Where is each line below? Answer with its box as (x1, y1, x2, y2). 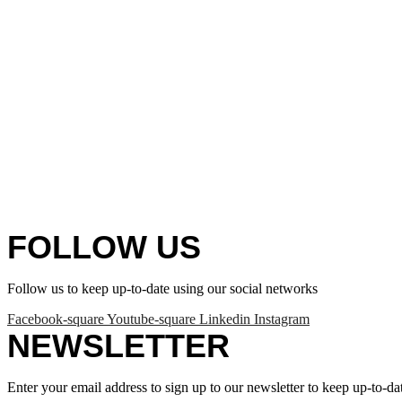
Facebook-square (7, 311, 104, 327)
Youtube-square (107, 311, 196, 327)
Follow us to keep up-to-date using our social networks (7, 281, 318, 296)
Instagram (254, 311, 310, 327)
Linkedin (199, 311, 250, 327)
